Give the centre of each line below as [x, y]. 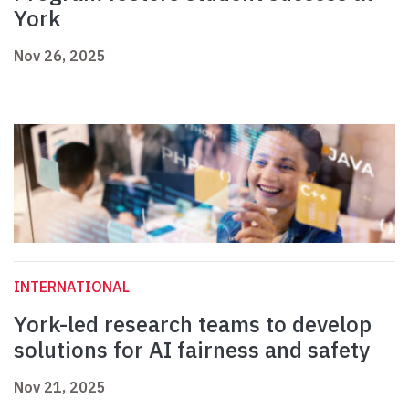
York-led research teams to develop [193, 325]
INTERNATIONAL [72, 287]
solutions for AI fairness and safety [194, 350]
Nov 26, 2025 [60, 56]
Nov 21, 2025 [60, 388]
